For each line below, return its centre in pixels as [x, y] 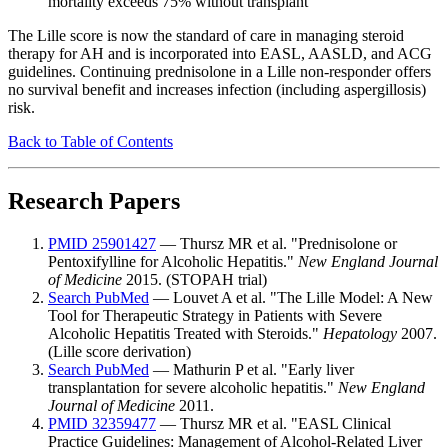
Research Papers [94, 201]
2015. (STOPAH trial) [194, 280]
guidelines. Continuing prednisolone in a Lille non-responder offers [219, 71]
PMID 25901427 [102, 244]
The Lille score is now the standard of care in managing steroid [206, 35]
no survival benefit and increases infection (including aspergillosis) [217, 89]
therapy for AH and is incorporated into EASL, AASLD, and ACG [220, 53]
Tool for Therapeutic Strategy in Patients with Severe [215, 316]
